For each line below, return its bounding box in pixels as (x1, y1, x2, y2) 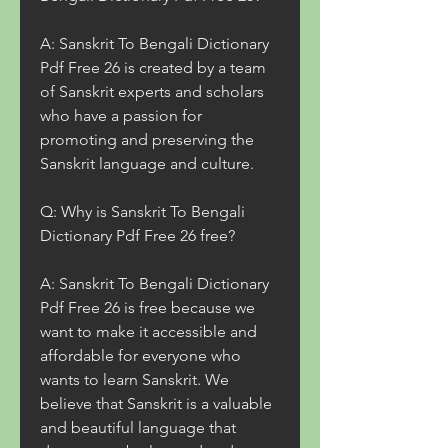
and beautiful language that (40, 418, 236, 437)
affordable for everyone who (40, 346, 241, 365)
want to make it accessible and (40, 322, 257, 341)
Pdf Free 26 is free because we (40, 298, 255, 317)
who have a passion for (40, 106, 202, 125)
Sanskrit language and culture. (40, 154, 254, 173)
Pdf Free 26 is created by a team (40, 58, 266, 77)
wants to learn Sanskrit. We (40, 370, 229, 389)
